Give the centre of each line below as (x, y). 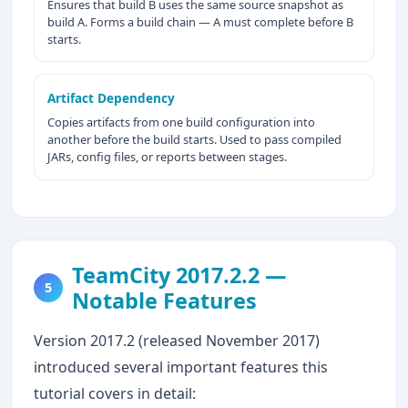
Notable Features (164, 300)
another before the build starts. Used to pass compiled (195, 140)
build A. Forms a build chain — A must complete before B (201, 21)
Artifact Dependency (112, 98)
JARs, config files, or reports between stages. (168, 157)
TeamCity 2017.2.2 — (178, 275)
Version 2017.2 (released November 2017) (177, 340)
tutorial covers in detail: (115, 393)
